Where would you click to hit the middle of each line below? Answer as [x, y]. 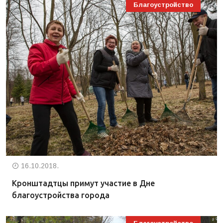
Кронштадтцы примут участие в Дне [83, 183]
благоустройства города [61, 195]
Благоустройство [163, 5]
